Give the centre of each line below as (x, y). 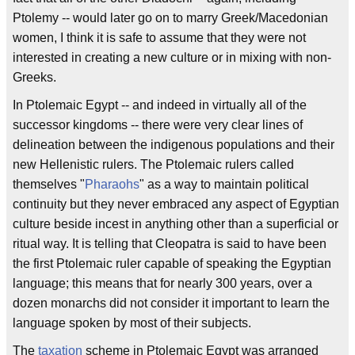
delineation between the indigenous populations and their (174, 145)
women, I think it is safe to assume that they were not (159, 38)
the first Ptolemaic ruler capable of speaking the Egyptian (172, 263)
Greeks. (34, 77)
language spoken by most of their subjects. (132, 323)
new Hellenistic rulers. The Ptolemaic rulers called (153, 164)
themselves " (49, 184)
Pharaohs (112, 184)
